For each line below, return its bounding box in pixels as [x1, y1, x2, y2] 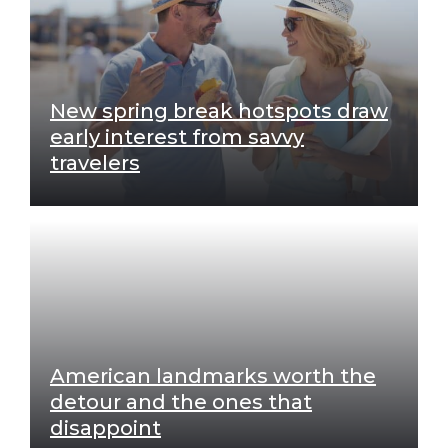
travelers [50, 150, 140, 175]
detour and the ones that [50, 389, 312, 414]
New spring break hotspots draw [50, 98, 388, 123]
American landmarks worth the [50, 363, 376, 388]
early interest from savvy [50, 124, 304, 149]
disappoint [50, 415, 161, 440]
